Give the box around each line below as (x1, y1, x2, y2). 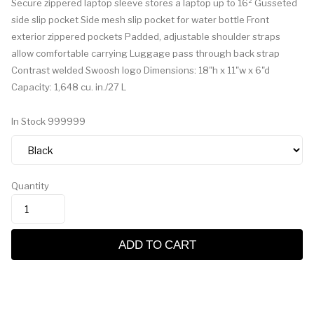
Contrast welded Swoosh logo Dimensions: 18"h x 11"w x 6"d (11, 64, 270, 76)
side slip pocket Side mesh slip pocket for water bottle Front (11, 14, 269, 25)
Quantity (11, 180, 49, 191)
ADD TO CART (118, 238, 196, 250)
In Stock (11, 116, 46, 127)
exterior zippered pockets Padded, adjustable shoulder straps (11, 31, 280, 42)
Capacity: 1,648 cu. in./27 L (11, 81, 126, 93)
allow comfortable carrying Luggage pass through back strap (11, 48, 280, 59)
